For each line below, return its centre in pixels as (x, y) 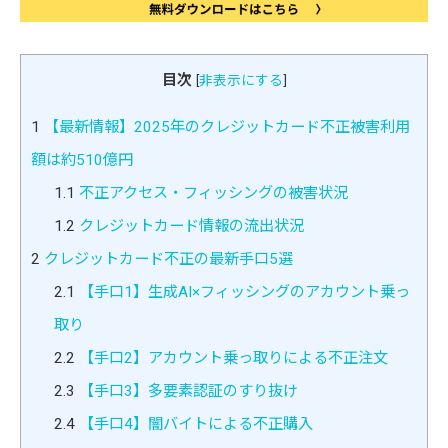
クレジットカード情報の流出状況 (189, 225)
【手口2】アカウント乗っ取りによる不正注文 (231, 357)
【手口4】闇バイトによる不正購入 (193, 423)
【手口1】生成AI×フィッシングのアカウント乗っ (242, 291)
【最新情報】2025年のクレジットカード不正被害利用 (225, 126)
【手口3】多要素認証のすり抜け (186, 390)
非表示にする (240, 80)
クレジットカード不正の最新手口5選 (166, 258)
